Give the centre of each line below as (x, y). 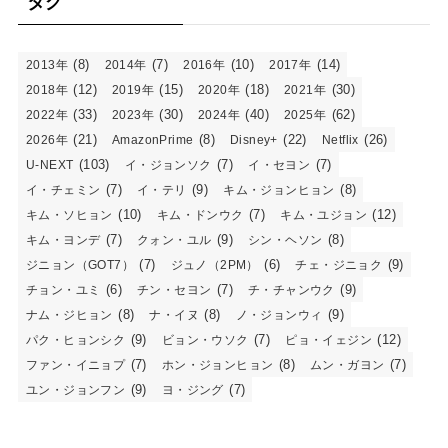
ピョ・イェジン (329, 339)
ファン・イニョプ (75, 364)
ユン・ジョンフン (75, 389)
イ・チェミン (63, 189)
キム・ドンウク (200, 214)
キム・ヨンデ (63, 239)
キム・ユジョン (324, 214)
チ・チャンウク (291, 289)
